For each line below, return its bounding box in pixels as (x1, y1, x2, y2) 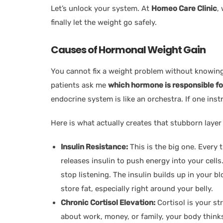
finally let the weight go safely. (51, 17, 157, 27)
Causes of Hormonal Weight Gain (51, 42, 210, 57)
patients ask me (51, 80, 108, 90)
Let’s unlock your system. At (51, 3, 151, 13)
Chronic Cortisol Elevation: (61, 198, 155, 207)
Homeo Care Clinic (151, 3, 217, 13)
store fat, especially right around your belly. (61, 184, 213, 193)
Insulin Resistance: (61, 142, 128, 151)
